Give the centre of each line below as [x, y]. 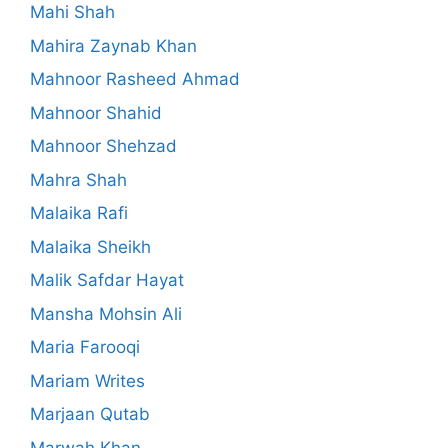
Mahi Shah [72, 12]
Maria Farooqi [85, 347]
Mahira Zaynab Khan [113, 45]
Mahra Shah [78, 179]
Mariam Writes [87, 380]
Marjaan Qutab [90, 414]
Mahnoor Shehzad [103, 146]
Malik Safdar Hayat [107, 280]
